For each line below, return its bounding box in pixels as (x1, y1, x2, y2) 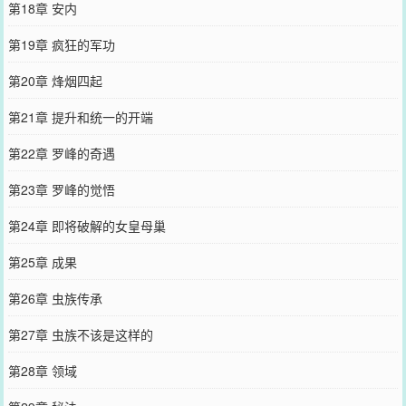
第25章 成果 (7, 252, 77, 271)
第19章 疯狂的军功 (7, 34, 115, 53)
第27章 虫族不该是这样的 (7, 324, 153, 343)
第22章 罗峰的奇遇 (7, 143, 115, 162)
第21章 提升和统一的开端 (7, 107, 153, 126)
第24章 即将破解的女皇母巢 (7, 216, 166, 235)
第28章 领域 (7, 361, 77, 380)
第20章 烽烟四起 (7, 71, 102, 90)
